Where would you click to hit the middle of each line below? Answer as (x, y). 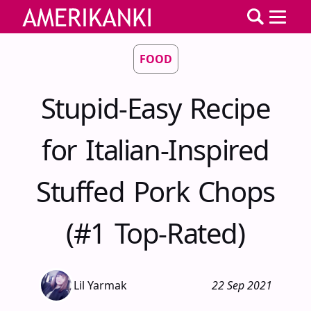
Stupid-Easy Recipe (155, 108)
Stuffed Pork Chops (155, 191)
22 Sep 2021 (242, 285)
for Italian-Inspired (155, 150)
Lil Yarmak (100, 285)
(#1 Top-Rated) (155, 233)
